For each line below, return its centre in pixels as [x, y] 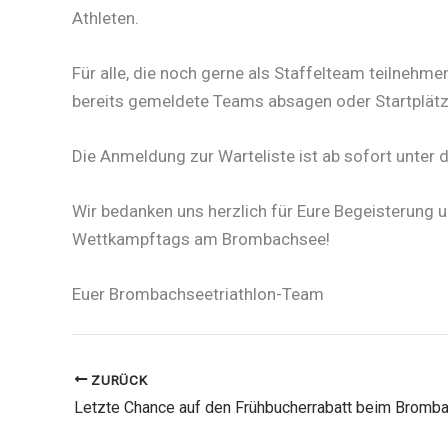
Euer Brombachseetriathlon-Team [198, 294]
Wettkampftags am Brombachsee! [201, 239]
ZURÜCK [117, 379]
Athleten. [105, 17]
